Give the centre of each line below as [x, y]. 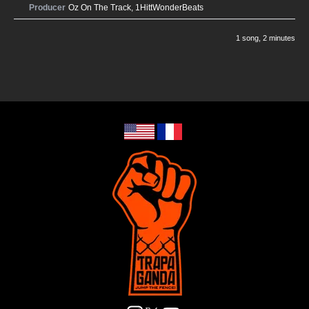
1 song [247, 38]
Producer [47, 8]
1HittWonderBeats [169, 8]
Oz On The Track [100, 8]
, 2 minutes [277, 38]
